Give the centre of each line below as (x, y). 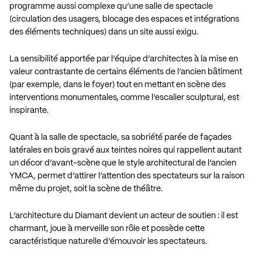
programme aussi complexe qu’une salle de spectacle (111, 7)
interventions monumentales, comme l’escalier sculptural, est (124, 98)
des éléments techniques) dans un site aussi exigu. (104, 32)
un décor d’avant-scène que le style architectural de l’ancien (123, 163)
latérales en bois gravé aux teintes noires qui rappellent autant (125, 151)
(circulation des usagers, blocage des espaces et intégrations (124, 20)
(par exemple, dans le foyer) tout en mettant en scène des (118, 85)
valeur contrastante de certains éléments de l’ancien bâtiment (126, 72)
